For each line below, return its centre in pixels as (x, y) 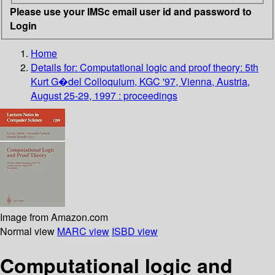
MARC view (83, 231)
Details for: (55, 67)
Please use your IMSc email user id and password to (131, 11)
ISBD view (135, 231)
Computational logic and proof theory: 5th (169, 67)
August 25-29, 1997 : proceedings (104, 95)
